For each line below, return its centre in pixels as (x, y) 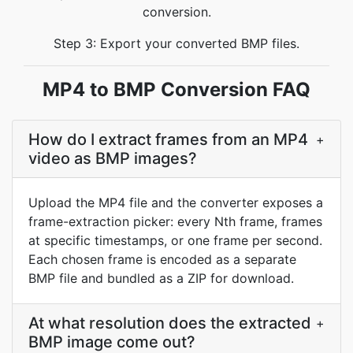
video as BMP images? (113, 158)
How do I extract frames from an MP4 (168, 139)
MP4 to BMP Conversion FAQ (176, 89)
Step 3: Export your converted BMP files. (176, 43)
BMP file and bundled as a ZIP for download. (161, 278)
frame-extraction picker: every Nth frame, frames (175, 221)
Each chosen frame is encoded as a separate (162, 259)
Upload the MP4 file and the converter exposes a (176, 203)
